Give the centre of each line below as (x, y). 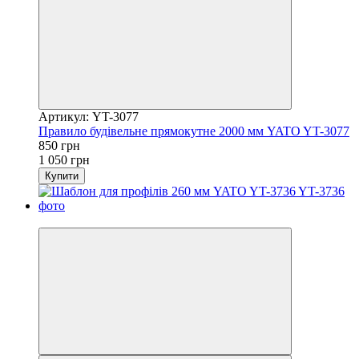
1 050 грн (64, 159)
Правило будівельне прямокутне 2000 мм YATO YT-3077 (194, 131)
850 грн (59, 145)
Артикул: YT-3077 (89, 116)
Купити (62, 175)
